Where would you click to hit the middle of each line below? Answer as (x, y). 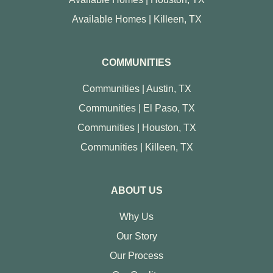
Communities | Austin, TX (136, 89)
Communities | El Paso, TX (136, 108)
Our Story (136, 236)
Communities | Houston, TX (136, 128)
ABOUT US (136, 191)
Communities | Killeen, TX (136, 147)
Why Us (136, 217)
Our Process (136, 256)
